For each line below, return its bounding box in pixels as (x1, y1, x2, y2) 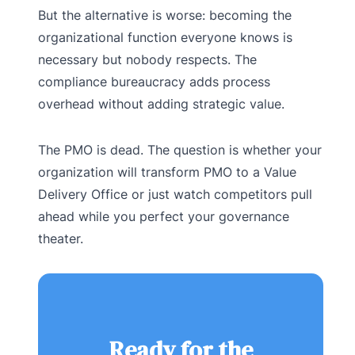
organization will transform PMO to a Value (38, 163, 296, 180)
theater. (38, 230, 83, 246)
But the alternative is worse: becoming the (38, 6, 292, 23)
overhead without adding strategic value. (38, 95, 284, 112)
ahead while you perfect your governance (38, 208, 289, 224)
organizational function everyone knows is (38, 29, 292, 45)
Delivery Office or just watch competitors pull (38, 185, 312, 202)
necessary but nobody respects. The (38, 51, 257, 67)
